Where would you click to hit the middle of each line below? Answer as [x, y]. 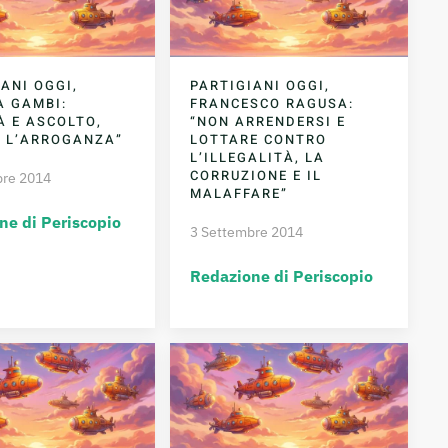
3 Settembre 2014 [247, 231]
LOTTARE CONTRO [259, 139]
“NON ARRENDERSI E [268, 121]
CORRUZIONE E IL [256, 175]
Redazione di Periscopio [282, 275]
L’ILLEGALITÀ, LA [258, 157]
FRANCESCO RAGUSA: [272, 103]
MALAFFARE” [239, 193]
